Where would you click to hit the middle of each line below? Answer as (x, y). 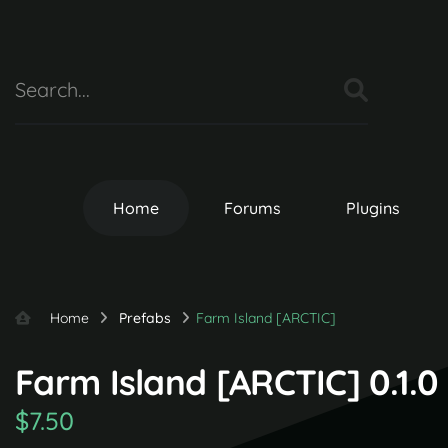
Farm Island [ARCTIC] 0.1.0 (226, 382)
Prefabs (147, 318)
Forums (252, 208)
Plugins (372, 208)
